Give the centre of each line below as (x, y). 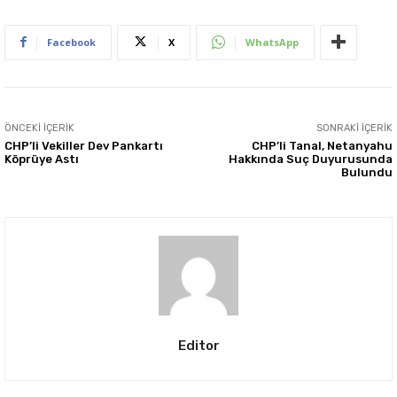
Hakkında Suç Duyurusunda (310, 159)
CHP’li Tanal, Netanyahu (322, 145)
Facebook (71, 42)
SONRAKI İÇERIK (354, 128)
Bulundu (366, 172)
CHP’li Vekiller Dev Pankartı (84, 145)
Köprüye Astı (42, 159)
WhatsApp (272, 42)
